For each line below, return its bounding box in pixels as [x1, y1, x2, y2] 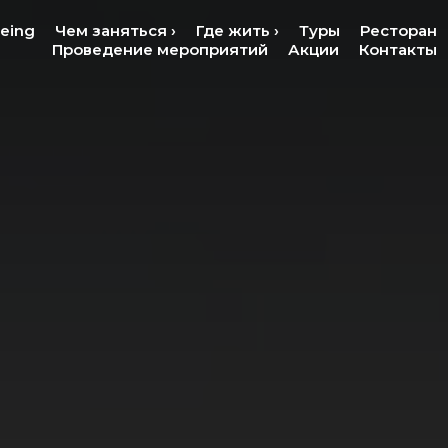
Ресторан [360, 21, 437, 40]
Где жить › [196, 21, 279, 40]
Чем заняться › [55, 21, 176, 40]
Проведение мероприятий [52, 40, 268, 59]
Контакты [359, 40, 437, 59]
